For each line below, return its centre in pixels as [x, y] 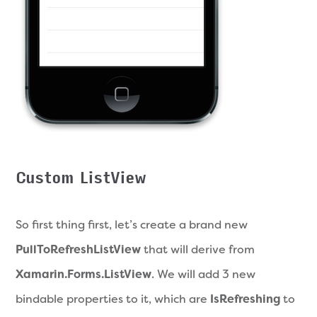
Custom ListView [81, 178]
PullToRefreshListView [79, 249]
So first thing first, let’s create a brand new [132, 224]
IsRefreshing [246, 299]
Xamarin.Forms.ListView [84, 274]
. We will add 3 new [204, 274]
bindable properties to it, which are [113, 299]
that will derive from [198, 249]
